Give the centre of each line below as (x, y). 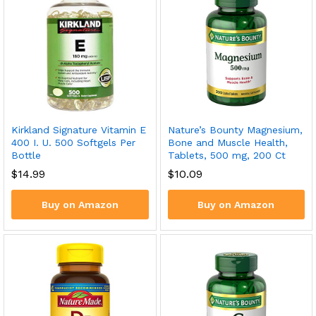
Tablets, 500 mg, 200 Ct (226, 155)
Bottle (26, 155)
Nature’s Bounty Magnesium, (235, 130)
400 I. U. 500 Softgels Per (73, 142)
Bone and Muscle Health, (227, 142)
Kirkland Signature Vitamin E (79, 130)
